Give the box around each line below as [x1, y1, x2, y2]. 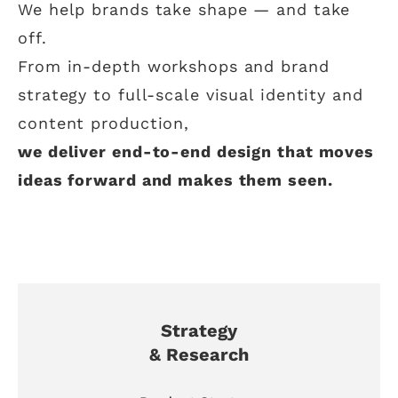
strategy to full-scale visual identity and [18, 84, 363, 104]
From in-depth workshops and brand [18, 56, 330, 76]
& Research [149, 343, 249, 365]
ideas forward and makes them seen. [18, 170, 333, 189]
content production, [18, 113, 190, 132]
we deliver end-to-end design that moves [18, 141, 375, 161]
